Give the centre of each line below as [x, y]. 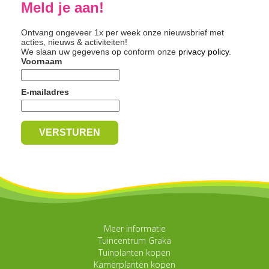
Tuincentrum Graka [134, 240]
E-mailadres [45, 92]
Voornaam [41, 61]
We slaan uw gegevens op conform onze [100, 51]
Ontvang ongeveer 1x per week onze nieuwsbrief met [122, 32]
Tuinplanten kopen [134, 252]
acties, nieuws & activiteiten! [74, 42]
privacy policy [204, 51]
